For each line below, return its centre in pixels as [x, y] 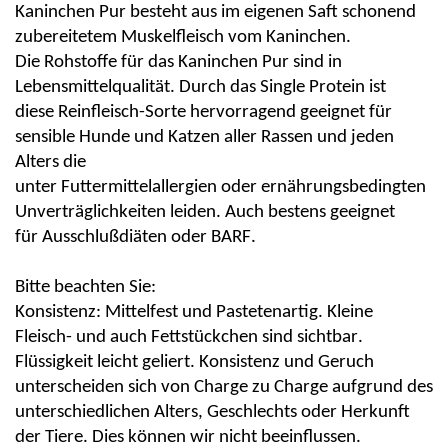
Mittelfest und [160, 312]
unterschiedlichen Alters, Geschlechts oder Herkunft [212, 412]
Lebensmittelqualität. [95, 87]
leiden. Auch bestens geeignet [282, 212]
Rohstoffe [80, 62]
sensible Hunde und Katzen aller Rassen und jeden [204, 137]
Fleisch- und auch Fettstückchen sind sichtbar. [189, 337]
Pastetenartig [267, 312]
